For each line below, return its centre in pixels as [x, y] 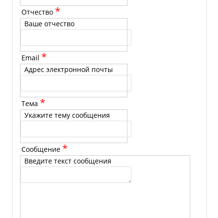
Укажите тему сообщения [67, 115]
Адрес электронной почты [69, 70]
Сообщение [42, 149]
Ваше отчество [49, 24]
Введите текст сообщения [68, 161]
